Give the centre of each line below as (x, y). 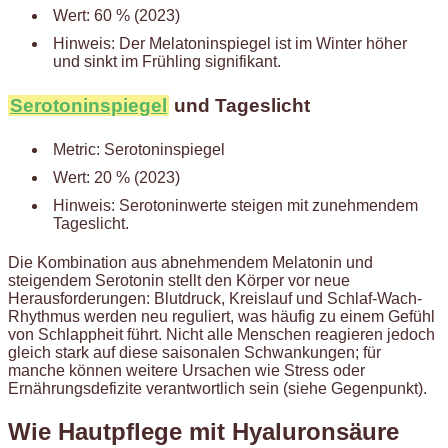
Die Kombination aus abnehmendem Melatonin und (190, 262)
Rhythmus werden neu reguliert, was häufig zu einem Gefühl (221, 316)
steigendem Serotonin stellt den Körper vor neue (179, 280)
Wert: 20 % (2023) (116, 177)
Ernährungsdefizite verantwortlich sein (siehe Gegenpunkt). (217, 388)
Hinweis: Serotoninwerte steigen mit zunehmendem (235, 205)
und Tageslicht (239, 105)
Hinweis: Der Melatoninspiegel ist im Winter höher (230, 44)
